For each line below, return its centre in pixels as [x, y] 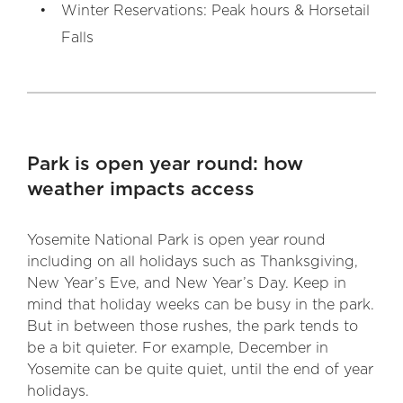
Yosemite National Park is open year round [176, 240]
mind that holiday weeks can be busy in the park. [201, 305]
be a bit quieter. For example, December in [178, 348]
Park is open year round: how [165, 164]
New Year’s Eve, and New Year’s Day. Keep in [187, 283]
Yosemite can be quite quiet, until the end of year [200, 370]
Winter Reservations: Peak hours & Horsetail [215, 11]
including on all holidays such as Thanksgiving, [193, 262]
